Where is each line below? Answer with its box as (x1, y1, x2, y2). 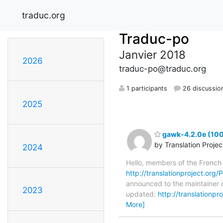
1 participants (124, 84, 167, 92)
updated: (126, 189, 158, 198)
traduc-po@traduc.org (119, 63, 206, 74)
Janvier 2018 (119, 47, 186, 61)
